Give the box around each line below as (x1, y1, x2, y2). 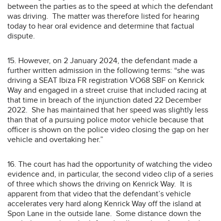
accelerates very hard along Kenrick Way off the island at (7, 198, 201, 209)
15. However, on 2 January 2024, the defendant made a (7, 55, 197, 66)
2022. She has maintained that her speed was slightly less (7, 105, 208, 115)
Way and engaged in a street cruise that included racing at (7, 85, 207, 95)
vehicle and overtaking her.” (7, 134, 103, 145)
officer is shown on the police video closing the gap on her (7, 124, 209, 135)
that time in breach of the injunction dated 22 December (7, 95, 201, 105)
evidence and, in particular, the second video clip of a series (7, 169, 213, 179)
